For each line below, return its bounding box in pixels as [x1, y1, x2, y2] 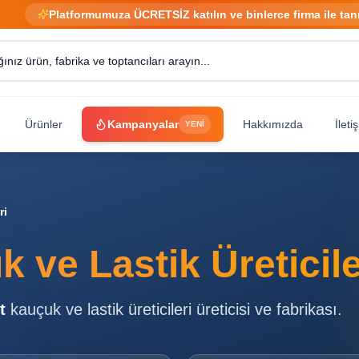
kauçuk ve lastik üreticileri [10, 301, 192, 318]
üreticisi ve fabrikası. [192, 301, 342, 318]
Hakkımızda [243, 118, 303, 131]
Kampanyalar [107, 118, 179, 131]
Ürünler [25, 118, 63, 131]
